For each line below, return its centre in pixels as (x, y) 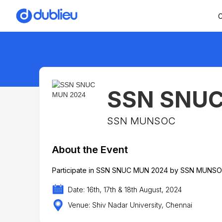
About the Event (90, 150)
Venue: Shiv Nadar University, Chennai (130, 205)
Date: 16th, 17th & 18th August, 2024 (125, 189)
